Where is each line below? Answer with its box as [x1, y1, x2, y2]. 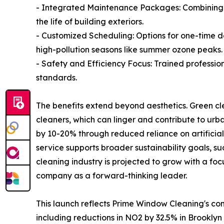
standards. [36, 72, 77, 82]
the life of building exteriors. [36, 16, 143, 26]
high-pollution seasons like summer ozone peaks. [36, 44, 222, 54]
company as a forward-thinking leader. [36, 170, 187, 180]
